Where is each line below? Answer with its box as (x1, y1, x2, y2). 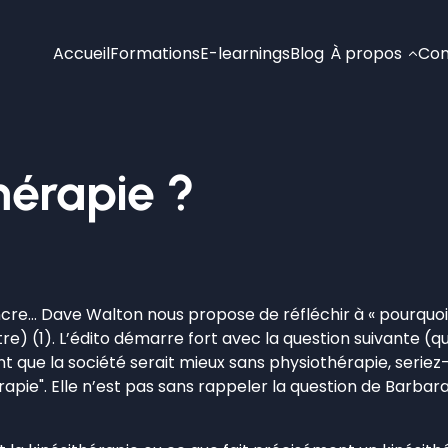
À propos (330, 41, 402, 65)
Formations (110, 41, 200, 65)
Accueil (53, 41, 110, 65)
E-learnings (200, 41, 290, 65)
